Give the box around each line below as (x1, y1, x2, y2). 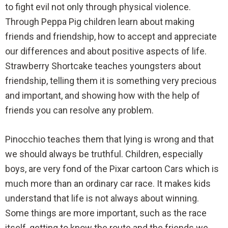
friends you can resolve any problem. (5, 104, 154, 116)
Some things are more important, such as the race (5, 208, 207, 219)
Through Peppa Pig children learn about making (5, 16, 194, 27)
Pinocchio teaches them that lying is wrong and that (5, 134, 214, 145)
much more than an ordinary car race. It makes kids (5, 178, 211, 189)
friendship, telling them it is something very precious (5, 75, 217, 86)
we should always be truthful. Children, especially (5, 149, 203, 160)
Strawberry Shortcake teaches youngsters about (5, 60, 201, 71)
